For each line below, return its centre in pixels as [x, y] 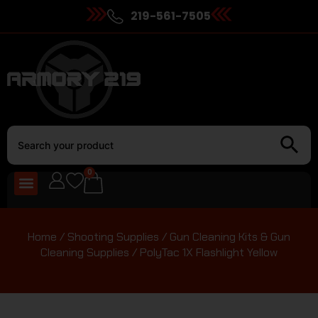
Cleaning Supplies [85, 252]
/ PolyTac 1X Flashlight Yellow [203, 252]
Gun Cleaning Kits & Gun [230, 236]
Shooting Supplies [113, 236]
